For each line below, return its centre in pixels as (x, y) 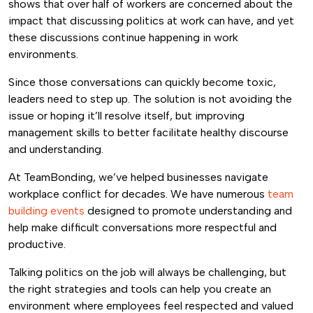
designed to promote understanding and (188, 211)
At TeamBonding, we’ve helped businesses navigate (138, 177)
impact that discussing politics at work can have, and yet (151, 21)
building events (46, 211)
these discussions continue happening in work (123, 37)
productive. (37, 244)
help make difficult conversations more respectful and (143, 227)
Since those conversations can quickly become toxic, (142, 82)
